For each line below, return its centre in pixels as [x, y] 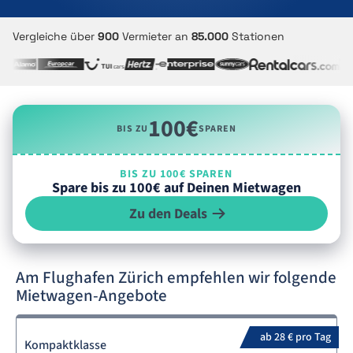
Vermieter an [155, 36]
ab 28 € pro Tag [295, 337]
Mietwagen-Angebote [91, 295]
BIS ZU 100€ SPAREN [176, 174]
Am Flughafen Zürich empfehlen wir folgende [176, 277]
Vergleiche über [55, 36]
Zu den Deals [168, 214]
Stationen [256, 36]
